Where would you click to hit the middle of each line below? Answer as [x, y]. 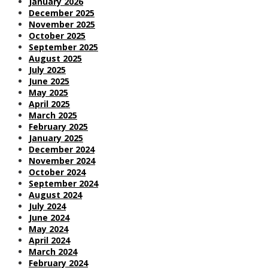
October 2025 [57, 35]
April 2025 [49, 103]
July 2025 [47, 69]
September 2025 [63, 47]
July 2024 [47, 206]
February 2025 [58, 126]
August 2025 [55, 58]
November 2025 [62, 24]
